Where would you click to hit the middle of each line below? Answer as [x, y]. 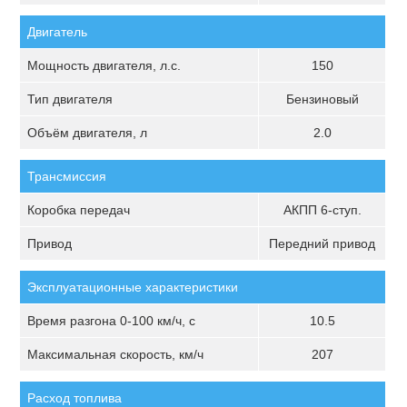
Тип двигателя [70, 99]
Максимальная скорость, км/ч [116, 354]
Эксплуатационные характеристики [133, 287]
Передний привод [323, 243]
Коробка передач [79, 210]
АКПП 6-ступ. [322, 210]
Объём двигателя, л [88, 133]
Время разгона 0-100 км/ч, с [112, 321]
